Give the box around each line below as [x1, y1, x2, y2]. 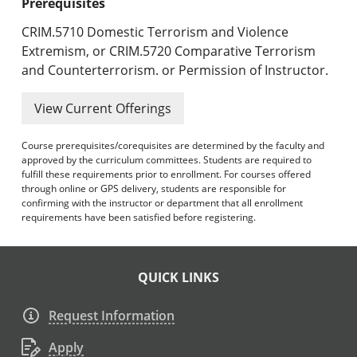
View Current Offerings [34, 99, 172, 117]
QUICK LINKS [138, 269, 219, 287]
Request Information [49, 307, 175, 325]
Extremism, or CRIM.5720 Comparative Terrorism [22, 41, 316, 60]
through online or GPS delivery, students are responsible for [22, 181, 287, 195]
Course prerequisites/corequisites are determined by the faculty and [22, 138, 325, 152]
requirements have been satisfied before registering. [22, 210, 257, 224]
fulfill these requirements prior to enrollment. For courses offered [22, 167, 312, 181]
